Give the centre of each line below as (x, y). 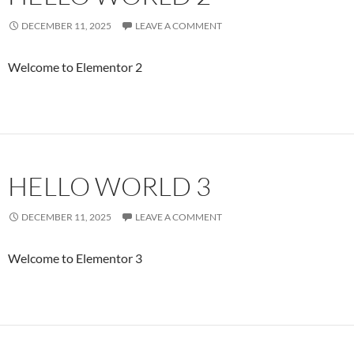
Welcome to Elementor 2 (75, 66)
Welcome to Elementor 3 (75, 258)
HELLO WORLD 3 (109, 186)
